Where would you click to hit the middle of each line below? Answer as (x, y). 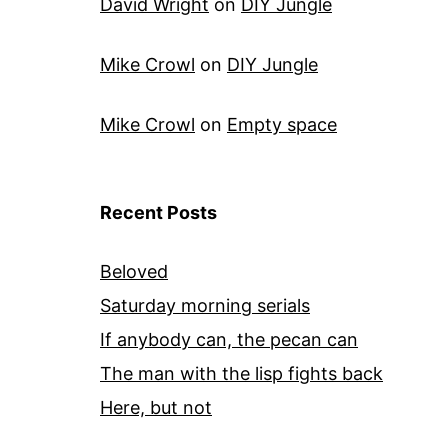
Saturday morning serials (205, 306)
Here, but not (156, 408)
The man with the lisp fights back (241, 374)
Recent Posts (158, 213)
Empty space (282, 125)
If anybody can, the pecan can (229, 340)
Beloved (134, 272)
